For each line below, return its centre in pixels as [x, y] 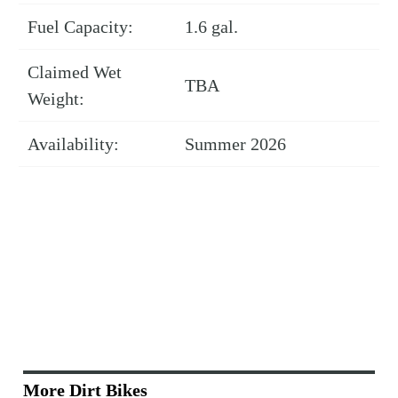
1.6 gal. [211, 27]
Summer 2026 [235, 144]
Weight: [56, 99]
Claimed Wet [75, 72]
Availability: [73, 144]
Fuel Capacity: [80, 27]
